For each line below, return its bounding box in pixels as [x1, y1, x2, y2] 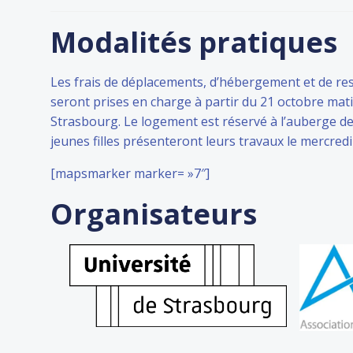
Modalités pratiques [50, 23, 337, 61]
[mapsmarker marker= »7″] [50, 165, 210, 182]
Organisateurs [50, 195, 257, 233]
